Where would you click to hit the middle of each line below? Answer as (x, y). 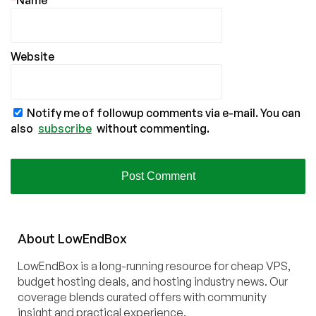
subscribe (65, 129)
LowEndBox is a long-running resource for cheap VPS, (154, 266)
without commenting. (152, 129)
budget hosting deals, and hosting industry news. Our (153, 282)
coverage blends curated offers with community (142, 297)
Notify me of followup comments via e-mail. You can (163, 113)
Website (32, 57)
